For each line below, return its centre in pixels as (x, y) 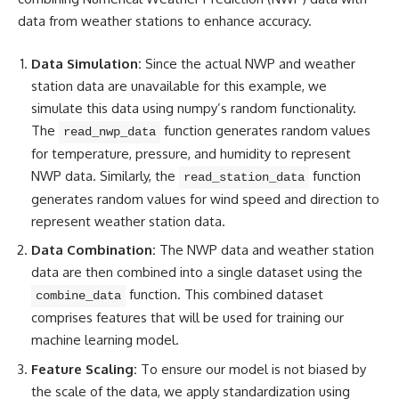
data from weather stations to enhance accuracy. (165, 21)
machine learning (82, 340)
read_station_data (244, 177)
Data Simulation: (86, 63)
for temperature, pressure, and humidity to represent (191, 153)
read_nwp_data (110, 132)
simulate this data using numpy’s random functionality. (194, 108)
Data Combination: (94, 250)
